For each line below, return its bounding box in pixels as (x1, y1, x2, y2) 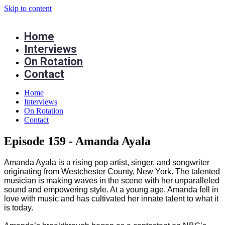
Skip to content (4, 4, 52, 13)
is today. (4, 203, 33, 212)
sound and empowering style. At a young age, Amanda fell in (4, 185, 218, 194)
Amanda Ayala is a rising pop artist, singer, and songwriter (4, 158, 209, 167)
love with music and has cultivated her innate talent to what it (4, 194, 218, 203)
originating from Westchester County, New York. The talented (4, 167, 220, 176)
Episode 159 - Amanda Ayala (4, 134, 151, 148)
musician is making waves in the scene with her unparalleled (4, 176, 219, 185)
